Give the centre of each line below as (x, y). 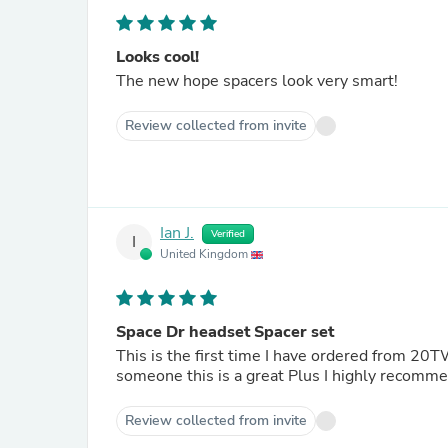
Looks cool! (157, 57)
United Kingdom (205, 254)
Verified (228, 234)
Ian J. (177, 233)
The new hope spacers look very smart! (257, 81)
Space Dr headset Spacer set (225, 332)
